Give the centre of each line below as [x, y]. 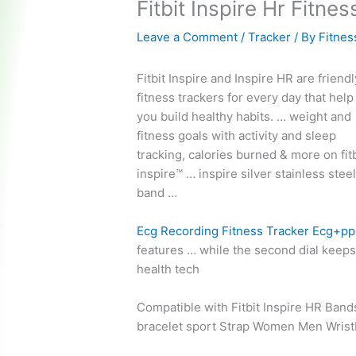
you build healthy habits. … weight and [244, 117]
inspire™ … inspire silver [205, 174]
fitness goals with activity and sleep [237, 136]
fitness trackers [181, 98]
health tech [168, 269]
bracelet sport [177, 327]
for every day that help [289, 98]
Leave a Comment [188, 37]
